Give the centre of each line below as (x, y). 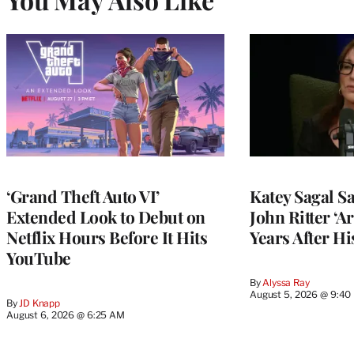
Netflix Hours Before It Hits (107, 237)
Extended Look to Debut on (106, 217)
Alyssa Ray (286, 283)
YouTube (39, 258)
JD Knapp (40, 303)
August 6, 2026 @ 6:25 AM (66, 315)
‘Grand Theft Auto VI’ (83, 196)
